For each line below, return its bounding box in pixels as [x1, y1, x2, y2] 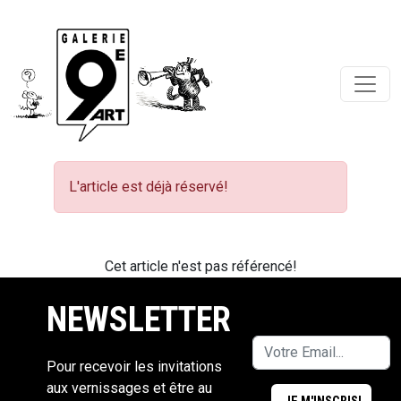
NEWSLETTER [47, 298, 231, 339]
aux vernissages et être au [47, 379, 212, 397]
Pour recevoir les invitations [47, 357, 222, 375]
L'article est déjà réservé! [69, 177, 228, 195]
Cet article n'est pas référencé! [104, 257, 297, 275]
